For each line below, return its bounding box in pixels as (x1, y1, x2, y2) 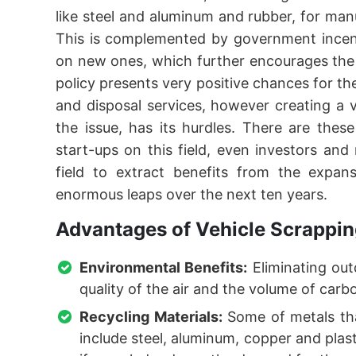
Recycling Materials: (79, 308, 222, 325)
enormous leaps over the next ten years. (56, 186, 327, 203)
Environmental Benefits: (79, 259, 248, 276)
